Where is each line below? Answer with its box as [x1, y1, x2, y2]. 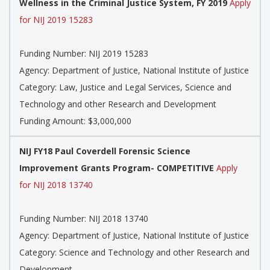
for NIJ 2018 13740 [19, 179, 93, 191]
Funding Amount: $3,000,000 [19, 115, 131, 127]
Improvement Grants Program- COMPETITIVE [19, 162, 214, 174]
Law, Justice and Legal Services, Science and [59, 81, 231, 93]
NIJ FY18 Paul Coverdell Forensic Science [19, 145, 190, 157]
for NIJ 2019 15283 [19, 14, 93, 26]
